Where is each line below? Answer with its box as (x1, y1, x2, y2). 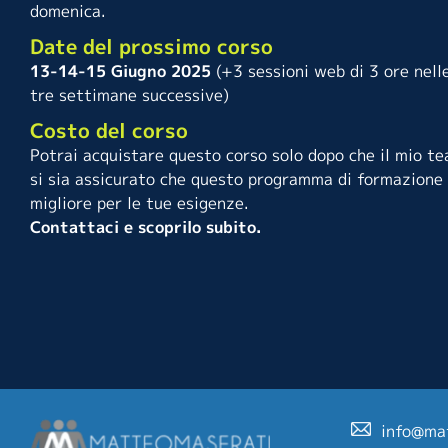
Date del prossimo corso (30, 32, 273, 61)
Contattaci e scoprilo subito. (30, 216, 261, 239)
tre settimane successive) (30, 84, 229, 107)
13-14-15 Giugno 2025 (30, 60, 211, 83)
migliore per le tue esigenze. (30, 192, 249, 215)
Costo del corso (30, 116, 188, 145)
